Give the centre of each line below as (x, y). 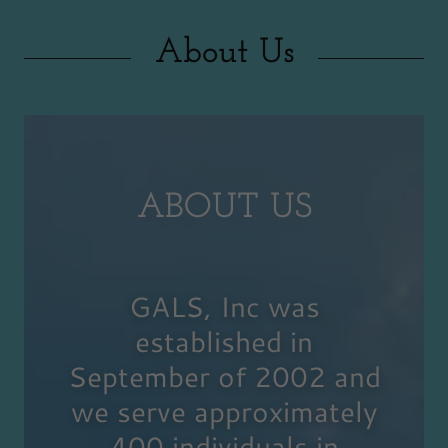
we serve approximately (224, 411)
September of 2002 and (224, 376)
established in (224, 341)
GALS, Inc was (224, 306)
